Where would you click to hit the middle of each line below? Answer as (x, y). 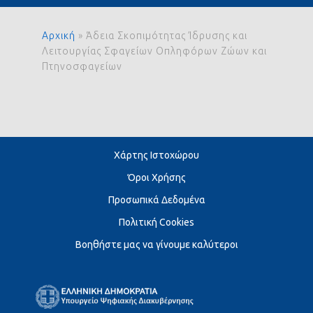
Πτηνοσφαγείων (82, 66)
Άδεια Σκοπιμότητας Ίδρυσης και (167, 36)
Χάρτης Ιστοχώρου (156, 155)
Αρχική (59, 36)
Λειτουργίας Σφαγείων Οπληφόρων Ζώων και (154, 51)
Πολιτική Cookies (156, 222)
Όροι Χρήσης (156, 177)
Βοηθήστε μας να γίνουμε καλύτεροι (156, 245)
